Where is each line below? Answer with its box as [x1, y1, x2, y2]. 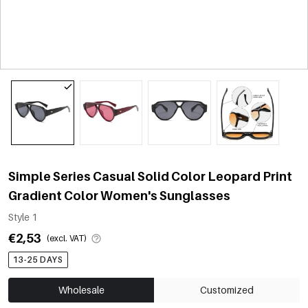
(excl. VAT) [47, 232, 87, 243]
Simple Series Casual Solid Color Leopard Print [8, 168, 292, 184]
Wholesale [58, 283, 104, 296]
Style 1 [8, 210, 37, 223]
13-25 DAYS [13, 254, 63, 265]
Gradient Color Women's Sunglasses [8, 188, 230, 203]
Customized [200, 283, 254, 296]
